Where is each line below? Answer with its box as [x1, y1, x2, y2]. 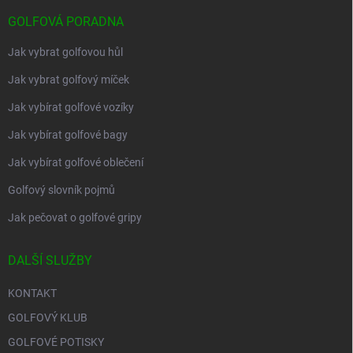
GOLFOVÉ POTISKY [8, 336, 104, 349]
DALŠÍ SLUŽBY [8, 253, 92, 269]
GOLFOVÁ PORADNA [8, 14, 124, 30]
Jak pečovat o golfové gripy [8, 211, 142, 225]
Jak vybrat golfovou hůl [8, 46, 123, 59]
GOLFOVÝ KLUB [8, 311, 87, 325]
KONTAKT [8, 287, 57, 300]
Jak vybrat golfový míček [8, 73, 129, 87]
